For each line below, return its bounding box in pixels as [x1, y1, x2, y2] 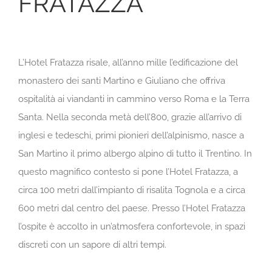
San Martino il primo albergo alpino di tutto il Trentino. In [18, 148, 252, 159]
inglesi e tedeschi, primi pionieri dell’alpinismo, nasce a [18, 129, 244, 141]
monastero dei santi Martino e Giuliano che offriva [18, 75, 225, 86]
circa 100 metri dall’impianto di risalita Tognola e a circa [18, 184, 245, 195]
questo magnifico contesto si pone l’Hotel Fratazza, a [18, 166, 238, 177]
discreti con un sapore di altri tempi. [18, 239, 166, 250]
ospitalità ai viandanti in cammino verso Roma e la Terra [18, 93, 250, 104]
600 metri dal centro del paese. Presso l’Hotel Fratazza [18, 202, 245, 214]
